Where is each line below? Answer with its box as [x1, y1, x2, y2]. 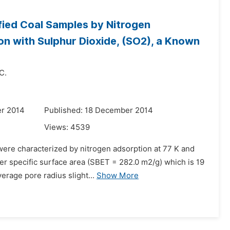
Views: [44, 123, 70, 132]
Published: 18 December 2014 [44, 106, 153, 115]
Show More [97, 171, 139, 180]
